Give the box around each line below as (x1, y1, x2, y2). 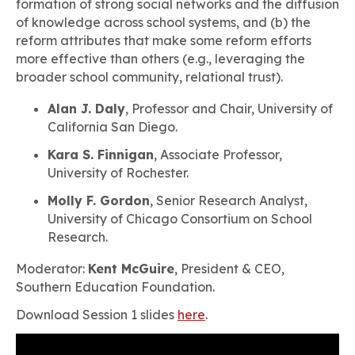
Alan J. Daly (48, 101, 125, 116)
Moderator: (16, 261, 88, 277)
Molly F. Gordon (48, 193, 150, 208)
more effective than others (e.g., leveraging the (16, 51, 305, 67)
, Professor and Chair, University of (125, 101, 333, 116)
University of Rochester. (48, 165, 189, 181)
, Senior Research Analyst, (150, 193, 307, 208)
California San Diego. (48, 119, 177, 135)
